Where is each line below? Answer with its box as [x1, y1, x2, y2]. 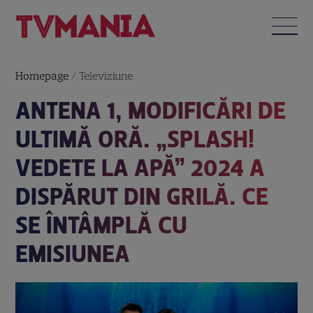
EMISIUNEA [15, 239, 131, 268]
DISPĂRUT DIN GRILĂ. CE [15, 182, 269, 211]
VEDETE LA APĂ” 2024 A [15, 153, 265, 182]
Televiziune [79, 68, 133, 82]
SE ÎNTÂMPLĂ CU [15, 210, 188, 240]
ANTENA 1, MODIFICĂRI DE [15, 96, 286, 125]
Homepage [15, 68, 69, 82]
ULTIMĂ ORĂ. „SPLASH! [15, 124, 255, 154]
